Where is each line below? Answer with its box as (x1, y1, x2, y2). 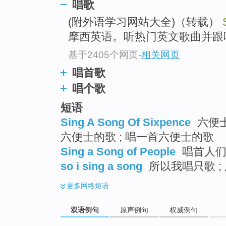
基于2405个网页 (68, 49, 138, 60)
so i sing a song (61, 160, 142, 173)
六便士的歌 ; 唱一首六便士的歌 (61, 131, 214, 144)
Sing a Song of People (61, 145, 176, 158)
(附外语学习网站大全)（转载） (68, 16, 222, 29)
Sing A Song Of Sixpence (61, 116, 191, 129)
